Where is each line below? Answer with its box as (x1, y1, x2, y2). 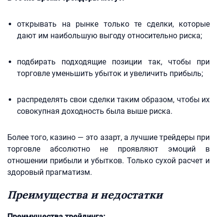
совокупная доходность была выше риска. (17, 107, 172, 116)
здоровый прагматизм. (7, 168, 92, 177)
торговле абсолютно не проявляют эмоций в (7, 144, 210, 154)
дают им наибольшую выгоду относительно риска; (17, 31, 202, 40)
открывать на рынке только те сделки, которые (17, 19, 210, 29)
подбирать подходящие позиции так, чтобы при (17, 57, 210, 66)
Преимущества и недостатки (7, 188, 162, 201)
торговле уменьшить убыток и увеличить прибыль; (17, 69, 203, 78)
